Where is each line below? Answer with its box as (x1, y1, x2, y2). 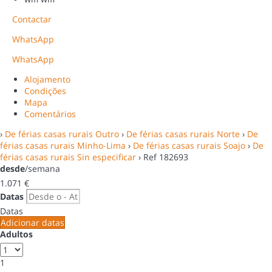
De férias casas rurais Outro (5, 127, 119, 140)
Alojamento (24, 73, 70, 85)
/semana (25, 162, 60, 174)
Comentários (24, 107, 76, 120)
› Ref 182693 (136, 151, 188, 163)
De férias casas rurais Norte (126, 127, 240, 140)
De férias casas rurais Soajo (133, 139, 245, 151)
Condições (24, 84, 66, 97)
